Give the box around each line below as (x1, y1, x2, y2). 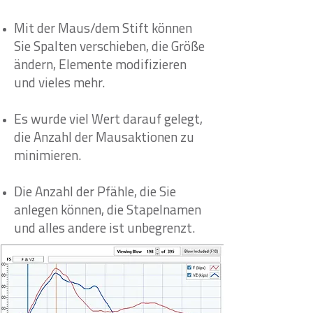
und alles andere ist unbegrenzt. (14, 223, 195, 236)
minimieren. (14, 150, 81, 163)
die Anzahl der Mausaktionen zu (14, 132, 194, 145)
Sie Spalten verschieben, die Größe (14, 41, 205, 54)
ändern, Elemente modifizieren (14, 59, 187, 73)
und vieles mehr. (14, 78, 105, 91)
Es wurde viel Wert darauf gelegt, (14, 114, 203, 127)
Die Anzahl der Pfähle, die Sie (14, 187, 176, 200)
